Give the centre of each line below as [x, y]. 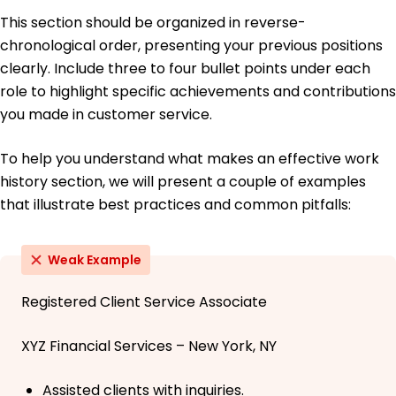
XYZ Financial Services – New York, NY [149, 346]
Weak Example [95, 260]
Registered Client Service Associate [144, 302]
